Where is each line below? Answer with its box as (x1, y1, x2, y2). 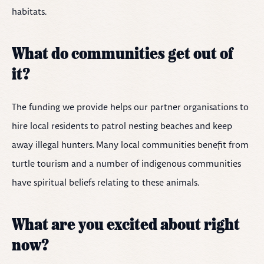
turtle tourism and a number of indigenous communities (12, 158, 241, 169)
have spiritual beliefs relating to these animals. (12, 177, 199, 188)
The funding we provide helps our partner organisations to (12, 101, 249, 113)
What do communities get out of (12, 47, 233, 63)
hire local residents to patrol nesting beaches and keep (12, 120, 232, 131)
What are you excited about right (12, 217, 240, 234)
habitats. (12, 6, 47, 17)
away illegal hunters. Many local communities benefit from (12, 139, 249, 150)
